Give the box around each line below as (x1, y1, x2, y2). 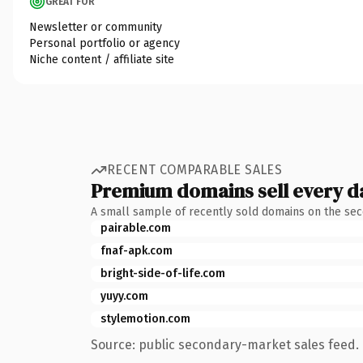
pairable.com (100, 220, 171, 235)
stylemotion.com (100, 311, 190, 326)
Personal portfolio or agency (29, 36, 180, 50)
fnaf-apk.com (100, 243, 173, 258)
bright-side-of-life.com (100, 266, 225, 280)
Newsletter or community (29, 19, 162, 34)
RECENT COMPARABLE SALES (107, 162, 283, 177)
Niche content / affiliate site (29, 52, 174, 66)
